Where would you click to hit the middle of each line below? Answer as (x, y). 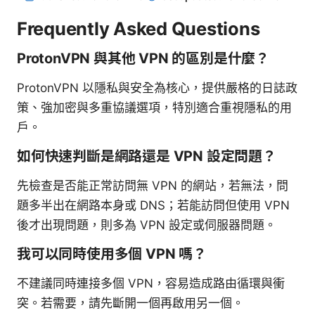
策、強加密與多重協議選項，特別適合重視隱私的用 (154, 107)
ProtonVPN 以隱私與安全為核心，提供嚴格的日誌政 (157, 88)
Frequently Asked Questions (139, 28)
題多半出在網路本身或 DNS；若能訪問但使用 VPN (153, 205)
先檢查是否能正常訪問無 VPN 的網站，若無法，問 (153, 185)
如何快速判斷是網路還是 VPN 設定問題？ (147, 156)
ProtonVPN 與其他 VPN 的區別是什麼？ (143, 58)
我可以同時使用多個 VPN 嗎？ (112, 253)
